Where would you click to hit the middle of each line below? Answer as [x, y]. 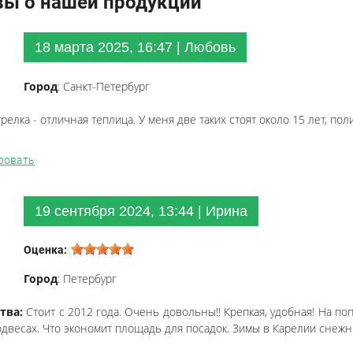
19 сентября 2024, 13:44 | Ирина [141, 211]
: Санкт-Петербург [104, 86]
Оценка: [45, 250]
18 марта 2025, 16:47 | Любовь [135, 47]
